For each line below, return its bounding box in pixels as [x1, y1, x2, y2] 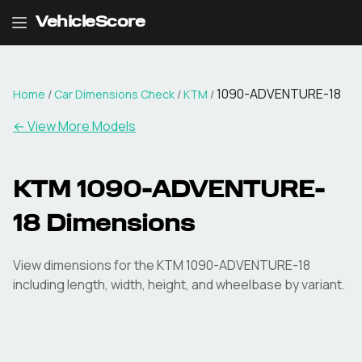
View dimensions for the [13, 256, 157, 274]
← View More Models [13, 117, 136, 135]
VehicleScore [36, 15, 145, 31]
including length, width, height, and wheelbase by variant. [13, 276, 345, 293]
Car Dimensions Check [54, 86, 175, 102]
